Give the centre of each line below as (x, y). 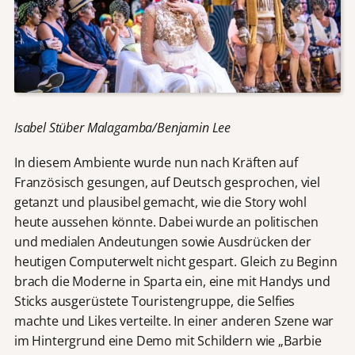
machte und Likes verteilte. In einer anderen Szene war (174, 321)
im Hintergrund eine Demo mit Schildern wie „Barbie (168, 340)
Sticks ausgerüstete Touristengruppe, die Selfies (155, 301)
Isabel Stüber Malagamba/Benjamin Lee (122, 127)
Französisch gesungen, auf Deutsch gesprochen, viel (167, 182)
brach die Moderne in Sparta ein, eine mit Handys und (172, 281)
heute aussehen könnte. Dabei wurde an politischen (166, 221)
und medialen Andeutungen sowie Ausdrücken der (162, 241)
